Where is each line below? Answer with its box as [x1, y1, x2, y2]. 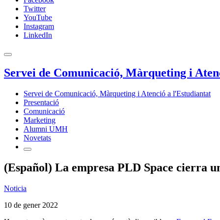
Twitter [24, 4, 46, 13]
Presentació [24, 98, 59, 107]
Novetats [24, 133, 51, 142]
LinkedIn [24, 31, 52, 39]
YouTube [24, 13, 52, 22]
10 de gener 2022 [4, 200, 58, 209]
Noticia [4, 184, 27, 192]
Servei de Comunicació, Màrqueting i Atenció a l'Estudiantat [24, 89, 211, 98]
